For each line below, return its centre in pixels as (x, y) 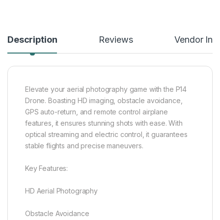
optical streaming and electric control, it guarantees (106, 134)
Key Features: (47, 168)
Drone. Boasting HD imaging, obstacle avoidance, (104, 100)
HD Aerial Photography (62, 191)
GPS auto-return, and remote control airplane (96, 111)
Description (32, 39)
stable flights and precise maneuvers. (84, 145)
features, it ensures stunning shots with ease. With (104, 123)
